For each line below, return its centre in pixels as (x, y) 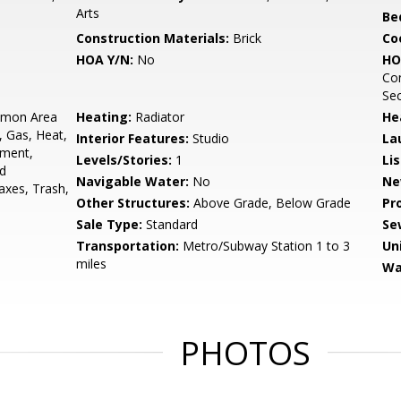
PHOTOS (245, 353)
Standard (171, 224)
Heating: (104, 117)
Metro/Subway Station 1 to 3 (265, 246)
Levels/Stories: (124, 160)
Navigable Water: (133, 181)
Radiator (158, 117)
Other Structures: (133, 203)
